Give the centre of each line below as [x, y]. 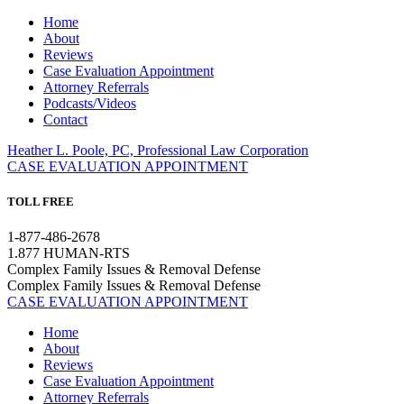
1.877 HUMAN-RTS [69, 253]
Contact [65, 119]
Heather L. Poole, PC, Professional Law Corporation [158, 150]
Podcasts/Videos [90, 103]
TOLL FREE [41, 202]
